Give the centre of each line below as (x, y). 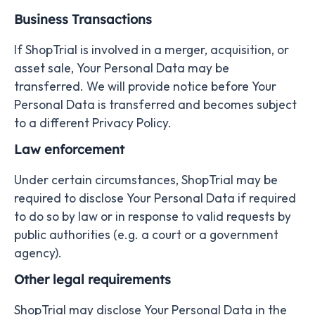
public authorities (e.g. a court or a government (146, 234)
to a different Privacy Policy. (93, 123)
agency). (38, 253)
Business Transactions (83, 19)
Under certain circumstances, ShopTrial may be (146, 180)
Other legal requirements (92, 279)
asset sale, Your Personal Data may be (122, 68)
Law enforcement (69, 149)
